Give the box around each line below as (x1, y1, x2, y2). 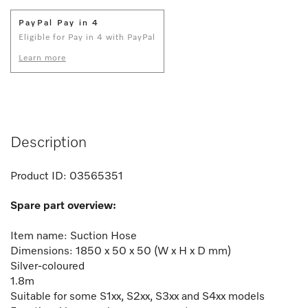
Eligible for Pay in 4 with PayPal (19, 33, 155, 42)
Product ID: (10, 170, 67, 182)
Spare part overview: (10, 200, 116, 212)
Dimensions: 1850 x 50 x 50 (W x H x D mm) (10, 245, 231, 257)
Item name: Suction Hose (10, 230, 137, 242)
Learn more (19, 54, 66, 63)
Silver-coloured (10, 261, 87, 272)
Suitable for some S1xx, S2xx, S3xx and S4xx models (10, 291, 265, 302)
